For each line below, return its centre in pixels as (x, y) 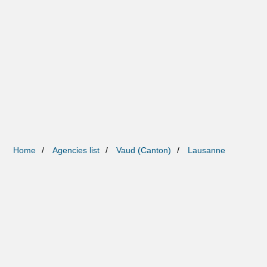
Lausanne (207, 150)
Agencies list (76, 150)
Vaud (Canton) (144, 150)
